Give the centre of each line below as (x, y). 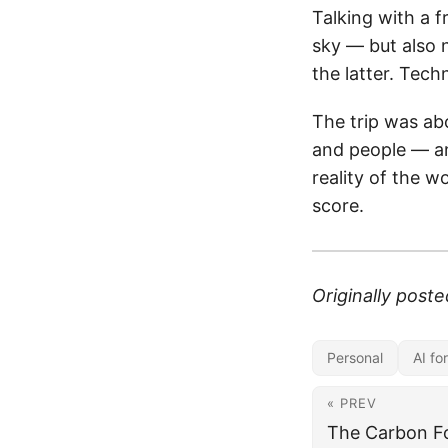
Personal (355, 357)
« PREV (352, 403)
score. (338, 205)
